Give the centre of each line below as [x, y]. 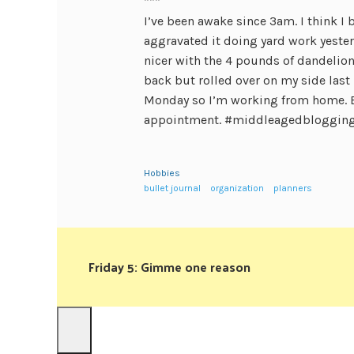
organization [237, 188]
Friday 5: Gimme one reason [169, 267]
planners [293, 188]
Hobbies [162, 173]
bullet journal [172, 188]
